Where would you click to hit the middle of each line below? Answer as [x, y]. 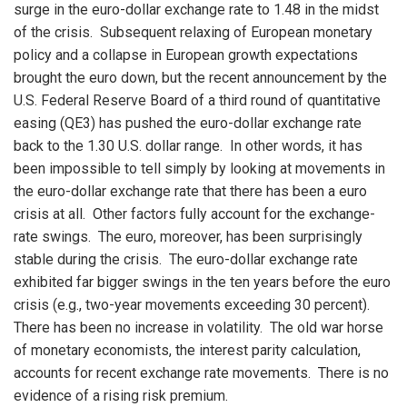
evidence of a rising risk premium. [121, 396]
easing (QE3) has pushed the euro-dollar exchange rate [188, 123]
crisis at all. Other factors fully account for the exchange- [194, 214]
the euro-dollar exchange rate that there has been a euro [190, 191]
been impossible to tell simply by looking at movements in [199, 169]
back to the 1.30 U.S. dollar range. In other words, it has [188, 146]
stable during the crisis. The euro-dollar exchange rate [186, 259]
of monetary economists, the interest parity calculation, [187, 350]
